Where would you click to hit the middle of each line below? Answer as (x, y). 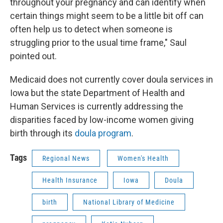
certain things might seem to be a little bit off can (107, 15)
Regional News (66, 158)
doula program (103, 133)
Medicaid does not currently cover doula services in (111, 79)
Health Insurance (70, 180)
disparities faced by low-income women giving (102, 119)
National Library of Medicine (129, 202)
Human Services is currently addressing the (97, 106)
